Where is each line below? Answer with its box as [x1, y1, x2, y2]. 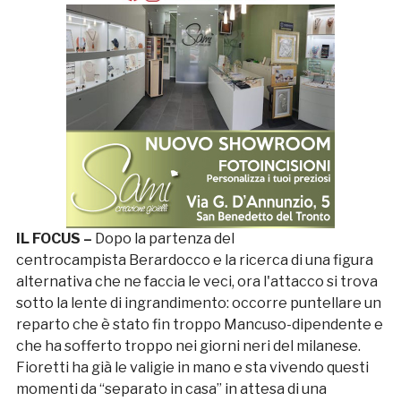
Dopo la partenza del [94, 229, 235, 247]
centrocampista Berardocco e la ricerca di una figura [15, 251, 373, 269]
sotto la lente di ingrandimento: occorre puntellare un [15, 294, 381, 311]
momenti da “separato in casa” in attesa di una [15, 380, 327, 397]
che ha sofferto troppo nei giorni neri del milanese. [15, 337, 361, 354]
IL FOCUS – [15, 229, 95, 247]
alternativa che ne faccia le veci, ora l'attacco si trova [15, 272, 378, 290]
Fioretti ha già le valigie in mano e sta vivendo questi [15, 358, 369, 376]
